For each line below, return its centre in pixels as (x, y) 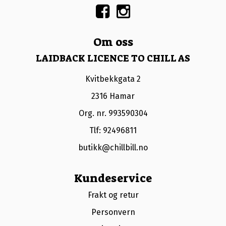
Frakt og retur (113, 195)
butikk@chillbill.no (113, 147)
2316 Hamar (113, 96)
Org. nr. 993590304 (113, 113)
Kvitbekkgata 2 (113, 79)
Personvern (113, 212)
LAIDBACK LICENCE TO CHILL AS (113, 58)
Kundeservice (113, 178)
